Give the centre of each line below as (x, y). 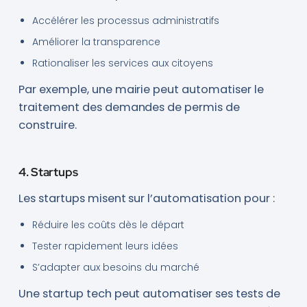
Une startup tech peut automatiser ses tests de (149, 294)
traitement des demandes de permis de (129, 108)
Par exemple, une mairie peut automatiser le (141, 90)
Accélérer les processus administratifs (125, 21)
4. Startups (48, 172)
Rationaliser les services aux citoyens (122, 63)
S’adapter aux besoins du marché (115, 268)
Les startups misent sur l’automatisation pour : (146, 199)
